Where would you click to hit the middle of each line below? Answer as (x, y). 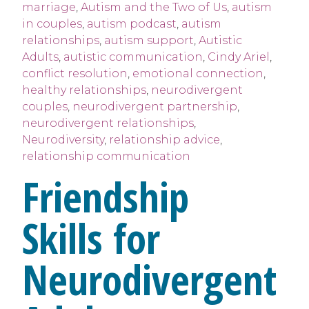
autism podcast (132, 24)
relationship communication (106, 157)
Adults (40, 57)
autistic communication (133, 57)
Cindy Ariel (239, 57)
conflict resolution (75, 74)
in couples (52, 24)
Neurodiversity (63, 140)
